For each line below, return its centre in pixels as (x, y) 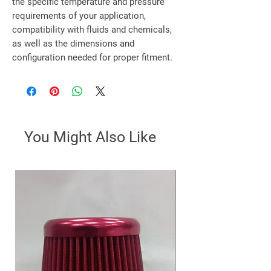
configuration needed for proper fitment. (92, 58)
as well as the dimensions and (73, 44)
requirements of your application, (79, 16)
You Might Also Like (90, 137)
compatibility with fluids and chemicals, (92, 30)
